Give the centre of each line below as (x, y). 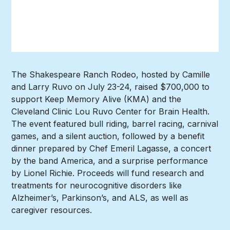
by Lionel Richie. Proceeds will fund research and (108, 173)
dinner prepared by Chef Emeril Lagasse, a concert (111, 149)
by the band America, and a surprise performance (110, 161)
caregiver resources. (52, 210)
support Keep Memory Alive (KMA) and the (97, 99)
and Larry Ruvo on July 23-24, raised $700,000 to (111, 87)
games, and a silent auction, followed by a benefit (108, 136)
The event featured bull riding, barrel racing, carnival (115, 124)
